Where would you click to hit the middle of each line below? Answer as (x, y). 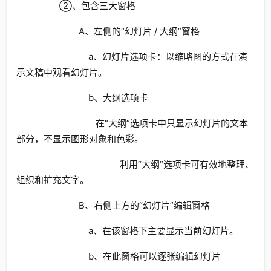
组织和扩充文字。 (53, 180)
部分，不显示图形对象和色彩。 (80, 139)
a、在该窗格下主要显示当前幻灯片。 (134, 231)
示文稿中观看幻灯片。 (62, 72)
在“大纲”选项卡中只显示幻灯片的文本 (139, 123)
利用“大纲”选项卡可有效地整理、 (142, 164)
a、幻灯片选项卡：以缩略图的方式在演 (139, 57)
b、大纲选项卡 (89, 98)
